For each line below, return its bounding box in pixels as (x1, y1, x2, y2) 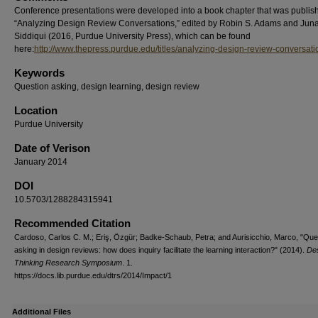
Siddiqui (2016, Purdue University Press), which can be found (14, 31, 251, 41)
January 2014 (14, 157, 67, 167)
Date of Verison (14, 142, 90, 154)
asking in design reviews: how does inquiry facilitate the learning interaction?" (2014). (14, 246, 307, 254)
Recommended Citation (14, 217, 131, 229)
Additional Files (12, 307, 71, 316)
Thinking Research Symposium (14, 258, 122, 267)
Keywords (14, 67, 65, 79)
